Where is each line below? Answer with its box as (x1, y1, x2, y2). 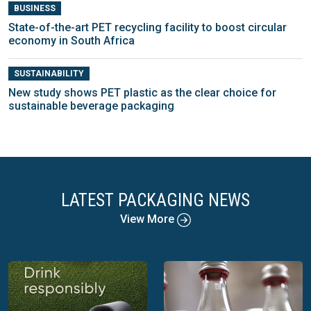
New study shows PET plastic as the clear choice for (8, 86, 276, 100)
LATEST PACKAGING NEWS (61, 190, 250, 211)
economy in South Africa (8, 34, 135, 48)
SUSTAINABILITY (13, 69, 84, 79)
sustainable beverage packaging (8, 99, 174, 113)
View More (120, 212, 177, 226)
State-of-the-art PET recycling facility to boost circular (8, 21, 287, 35)
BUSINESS (13, 3, 56, 14)
